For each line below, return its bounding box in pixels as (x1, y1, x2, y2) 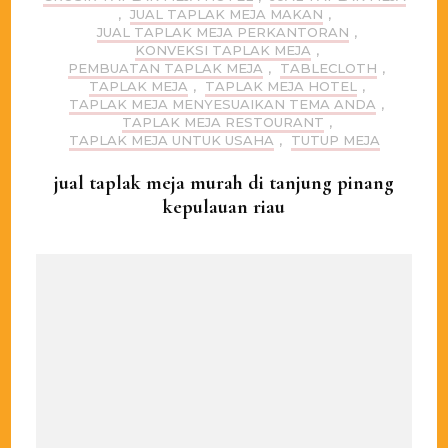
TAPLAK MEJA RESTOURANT (121, 114, 324, 131)
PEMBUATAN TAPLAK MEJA (68, 60, 263, 77)
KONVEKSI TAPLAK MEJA (134, 42, 311, 59)
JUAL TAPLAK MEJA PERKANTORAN (96, 24, 349, 41)
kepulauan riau (163, 195, 285, 220)
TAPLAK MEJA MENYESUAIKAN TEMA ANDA (69, 96, 376, 113)
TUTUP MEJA (290, 132, 380, 149)
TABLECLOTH (280, 60, 377, 77)
